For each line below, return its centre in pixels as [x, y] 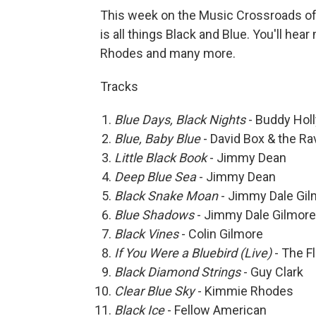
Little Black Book [160, 158]
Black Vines [146, 234]
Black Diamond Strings [177, 272]
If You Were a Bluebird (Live [191, 253]
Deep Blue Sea [155, 177]
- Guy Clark [272, 272]
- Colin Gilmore [221, 234]
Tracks [119, 86]
